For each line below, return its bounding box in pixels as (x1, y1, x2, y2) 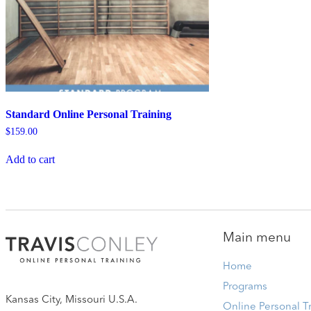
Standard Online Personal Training (6, 108, 171, 120)
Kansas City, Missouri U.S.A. (6, 294, 137, 305)
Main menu (222, 232, 291, 246)
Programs (222, 282, 267, 293)
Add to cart (6, 153, 55, 165)
